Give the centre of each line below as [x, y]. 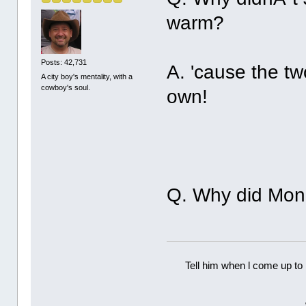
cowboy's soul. [66, 88]
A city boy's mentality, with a [87, 77]
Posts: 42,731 [64, 62]
